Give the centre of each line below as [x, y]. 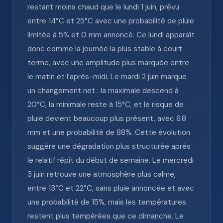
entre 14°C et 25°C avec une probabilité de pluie [111, 21]
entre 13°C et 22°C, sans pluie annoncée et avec [111, 188]
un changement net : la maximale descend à [103, 91]
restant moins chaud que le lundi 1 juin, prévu [103, 7]
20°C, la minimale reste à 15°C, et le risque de [106, 105]
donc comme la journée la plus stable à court [105, 49]
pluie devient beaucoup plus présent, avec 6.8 [107, 118]
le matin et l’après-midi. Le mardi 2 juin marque [107, 77]
